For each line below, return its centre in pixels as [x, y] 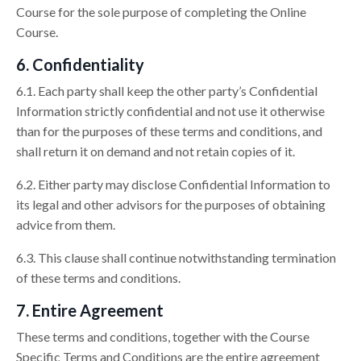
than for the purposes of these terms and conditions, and [169, 131]
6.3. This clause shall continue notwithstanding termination [176, 258]
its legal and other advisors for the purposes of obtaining [171, 205]
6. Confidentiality [80, 65]
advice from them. [66, 225]
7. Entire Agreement [90, 311]
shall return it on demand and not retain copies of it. [156, 151]
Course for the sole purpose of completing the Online [161, 12]
